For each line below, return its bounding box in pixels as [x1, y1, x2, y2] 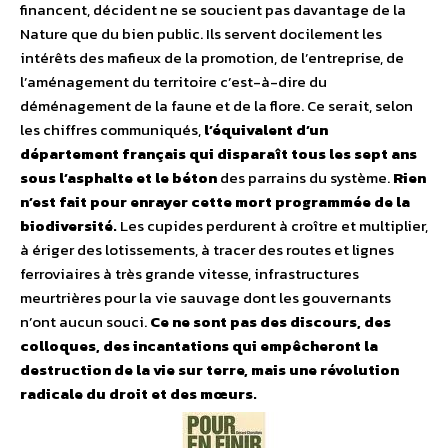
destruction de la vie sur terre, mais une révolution [20, 358, 399, 382]
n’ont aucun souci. [20, 310, 150, 334]
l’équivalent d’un [204, 118, 328, 142]
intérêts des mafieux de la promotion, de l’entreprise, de [20, 46, 404, 70]
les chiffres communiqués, [20, 118, 204, 142]
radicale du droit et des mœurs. [20, 382, 257, 406]
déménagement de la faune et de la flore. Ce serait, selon [20, 94, 413, 118]
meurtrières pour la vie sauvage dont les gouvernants [20, 286, 391, 310]
